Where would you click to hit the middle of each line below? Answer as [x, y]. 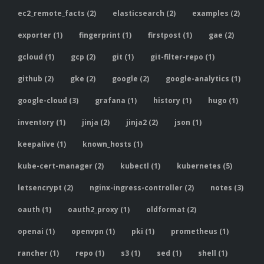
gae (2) [221, 35]
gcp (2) [83, 57]
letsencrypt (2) [45, 188]
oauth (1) [34, 210]
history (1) [172, 101]
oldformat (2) [171, 210]
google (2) [131, 79]
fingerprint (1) [105, 35]
